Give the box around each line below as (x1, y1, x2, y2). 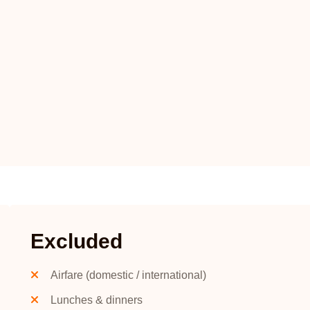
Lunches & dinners (51, 294, 143, 306)
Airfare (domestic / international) (51, 269, 207, 281)
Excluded (30, 230, 123, 253)
